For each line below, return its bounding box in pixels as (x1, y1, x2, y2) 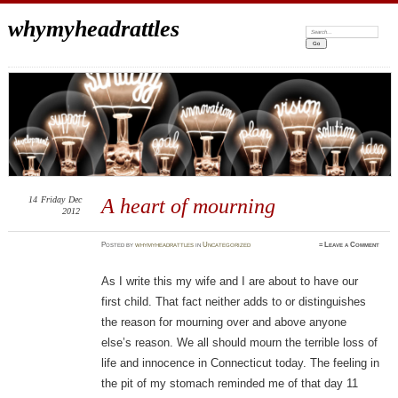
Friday (40, 195, 65, 205)
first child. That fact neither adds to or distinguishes (100, 295, 366, 309)
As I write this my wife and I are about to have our (100, 275, 358, 289)
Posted (101, 241, 127, 250)
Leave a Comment (324, 241, 380, 250)
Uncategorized (203, 241, 251, 250)
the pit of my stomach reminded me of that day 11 (100, 377, 358, 391)
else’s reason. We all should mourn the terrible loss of (100, 336, 378, 350)
